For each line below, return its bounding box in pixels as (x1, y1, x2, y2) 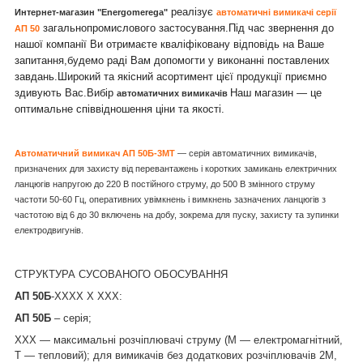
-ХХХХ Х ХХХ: (51, 289, 122, 302)
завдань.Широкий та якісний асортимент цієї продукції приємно (15, 70, 327, 83)
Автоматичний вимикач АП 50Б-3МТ (15, 147, 175, 158)
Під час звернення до (228, 21, 334, 34)
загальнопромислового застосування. (40, 21, 228, 34)
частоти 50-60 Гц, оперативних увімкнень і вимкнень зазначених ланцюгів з (15, 194, 326, 204)
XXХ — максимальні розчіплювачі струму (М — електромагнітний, (15, 333, 343, 346)
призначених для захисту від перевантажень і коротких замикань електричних (15, 163, 337, 173)
